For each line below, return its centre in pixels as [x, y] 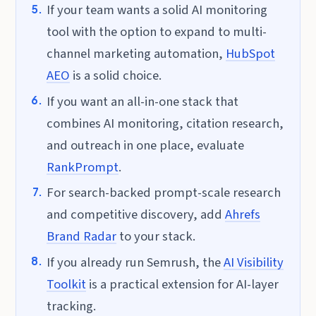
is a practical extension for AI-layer [182, 284]
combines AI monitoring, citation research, [165, 123]
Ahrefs [242, 215]
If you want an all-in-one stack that [142, 101]
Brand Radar [81, 237]
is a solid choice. [115, 76]
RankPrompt [82, 167]
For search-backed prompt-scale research [163, 193]
